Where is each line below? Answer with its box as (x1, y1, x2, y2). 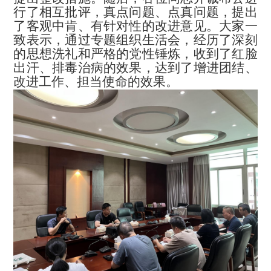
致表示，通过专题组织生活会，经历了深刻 (13, 33, 258, 48)
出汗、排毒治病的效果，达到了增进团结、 (13, 60, 258, 76)
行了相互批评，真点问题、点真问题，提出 (13, 5, 258, 20)
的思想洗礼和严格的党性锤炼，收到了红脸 (13, 47, 258, 62)
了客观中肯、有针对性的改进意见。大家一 (13, 19, 258, 34)
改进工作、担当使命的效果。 (13, 74, 179, 90)
